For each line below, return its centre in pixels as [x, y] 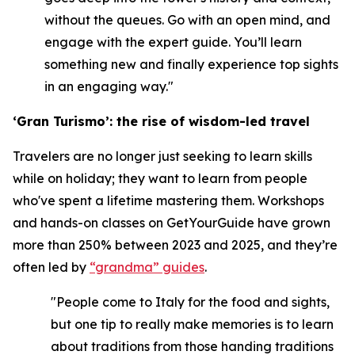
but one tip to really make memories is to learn [192, 324]
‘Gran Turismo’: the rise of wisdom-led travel [161, 121]
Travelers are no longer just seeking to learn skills [162, 156]
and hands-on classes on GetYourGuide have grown [172, 223]
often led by [51, 267]
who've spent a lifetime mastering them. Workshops [168, 200]
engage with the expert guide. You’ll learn [173, 42]
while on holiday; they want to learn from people [160, 178]
